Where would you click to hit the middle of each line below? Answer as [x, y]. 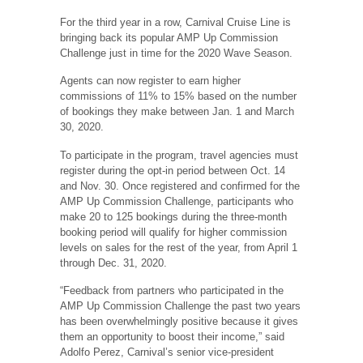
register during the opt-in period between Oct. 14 [173, 170]
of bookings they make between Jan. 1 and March [177, 112]
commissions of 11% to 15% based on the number [178, 96]
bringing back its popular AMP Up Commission [169, 37]
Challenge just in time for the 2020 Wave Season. [176, 53]
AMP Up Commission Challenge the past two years [180, 306]
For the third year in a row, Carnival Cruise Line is [175, 22]
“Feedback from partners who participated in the [172, 291]
